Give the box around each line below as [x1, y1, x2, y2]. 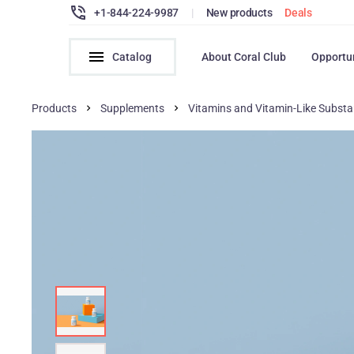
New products [205, 6, 273, 19]
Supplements [100, 102, 165, 115]
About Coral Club [201, 51, 287, 63]
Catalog [112, 51, 153, 63]
